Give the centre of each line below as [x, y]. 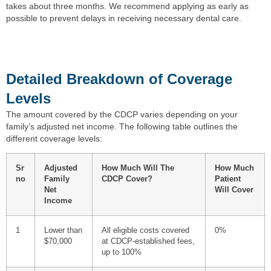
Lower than [63, 230]
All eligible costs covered [145, 230]
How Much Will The [138, 168]
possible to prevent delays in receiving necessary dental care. [124, 18]
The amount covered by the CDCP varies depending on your [122, 114]
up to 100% [122, 252]
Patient [228, 179]
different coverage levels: [54, 138]
